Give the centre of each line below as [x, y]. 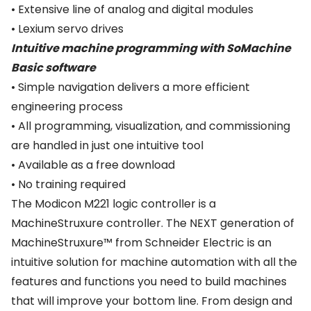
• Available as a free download [93, 165]
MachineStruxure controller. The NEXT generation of [153, 223]
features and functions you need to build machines [149, 281]
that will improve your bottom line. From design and [152, 301]
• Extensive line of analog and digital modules [132, 9]
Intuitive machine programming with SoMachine [151, 48]
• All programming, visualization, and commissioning [151, 126]
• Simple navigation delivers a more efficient [131, 87]
